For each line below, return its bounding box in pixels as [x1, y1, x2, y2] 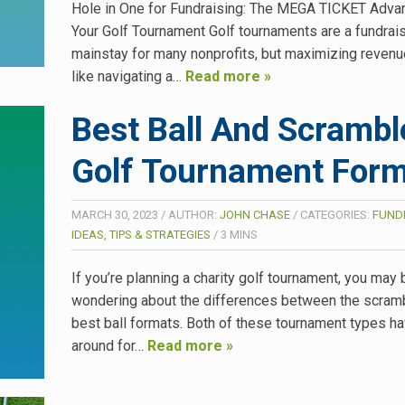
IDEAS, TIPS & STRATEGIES [71, 227, 211, 241]
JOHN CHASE [220, 207, 290, 221]
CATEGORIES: [300, 207, 372, 221]
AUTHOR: [168, 207, 220, 221]
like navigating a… [71, 68, 185, 86]
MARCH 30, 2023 [71, 207, 158, 221]
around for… [71, 336, 147, 354]
